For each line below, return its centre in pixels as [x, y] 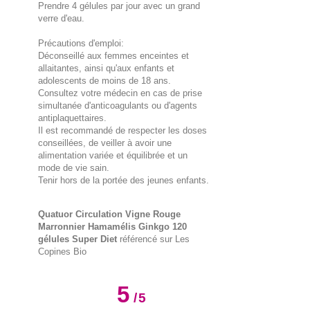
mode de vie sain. [74, 168]
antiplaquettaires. [72, 118]
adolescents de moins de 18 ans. [104, 81]
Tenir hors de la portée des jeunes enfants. [124, 181]
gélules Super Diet [77, 239]
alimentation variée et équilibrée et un [113, 156]
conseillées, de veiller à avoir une [105, 143]
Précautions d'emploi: [81, 44]
